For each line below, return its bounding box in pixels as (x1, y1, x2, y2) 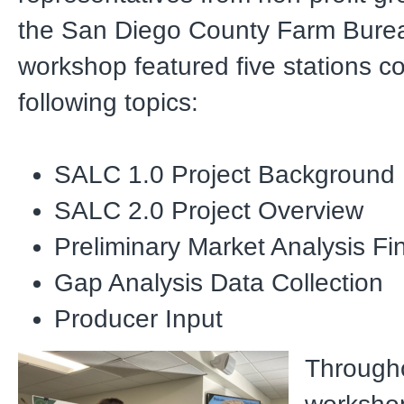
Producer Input (54, 304, 223, 333)
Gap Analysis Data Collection (54, 268, 383, 297)
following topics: (18, 87, 198, 116)
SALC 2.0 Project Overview (54, 196, 363, 225)
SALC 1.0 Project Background (54, 160, 395, 188)
